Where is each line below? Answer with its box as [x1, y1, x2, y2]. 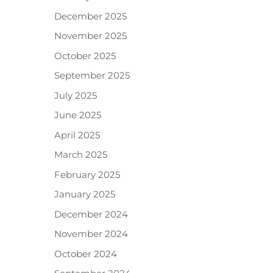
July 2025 [54, 89, 97, 101]
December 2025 [54, 10, 127, 22]
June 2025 [54, 109, 102, 121]
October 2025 [54, 49, 116, 62]
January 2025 [54, 188, 116, 200]
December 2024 [54, 208, 129, 220]
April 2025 [54, 129, 101, 141]
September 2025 [54, 69, 130, 82]
